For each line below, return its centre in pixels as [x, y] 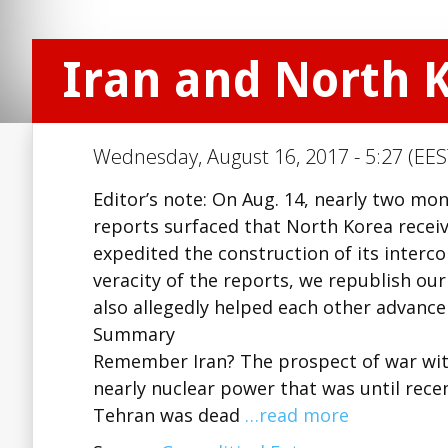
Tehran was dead [169, 415]
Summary [134, 334]
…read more [297, 415]
